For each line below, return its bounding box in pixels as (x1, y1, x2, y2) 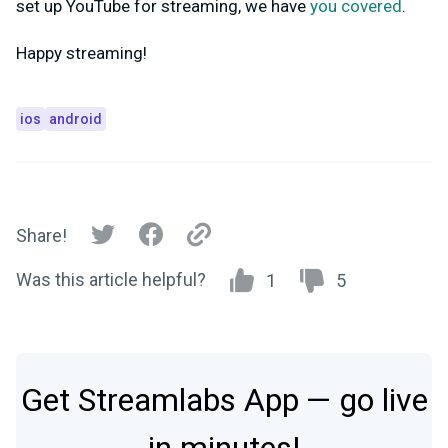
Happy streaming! (16, 42, 147, 63)
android (49, 110, 102, 127)
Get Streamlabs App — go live (20, 376, 428, 424)
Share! (16, 225, 67, 247)
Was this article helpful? (16, 268, 206, 290)
